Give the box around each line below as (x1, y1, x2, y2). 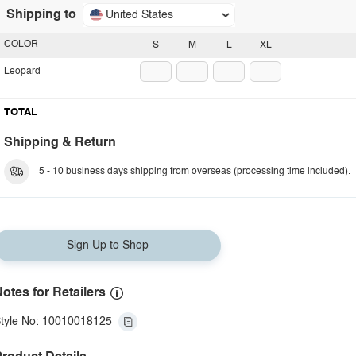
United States (106, 10, 173, 21)
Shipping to (6, 9, 76, 21)
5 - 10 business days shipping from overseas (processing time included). (39, 167, 350, 176)
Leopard (4, 67, 41, 76)
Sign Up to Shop (66, 240, 149, 251)
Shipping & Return (4, 137, 116, 149)
